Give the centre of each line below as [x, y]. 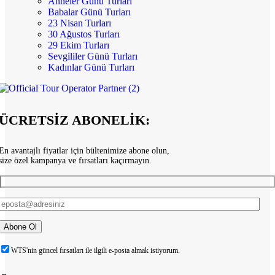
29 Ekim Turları [79, 45]
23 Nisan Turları [79, 23]
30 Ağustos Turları [84, 34]
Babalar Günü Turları [89, 12]
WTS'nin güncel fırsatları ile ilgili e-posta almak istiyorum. [95, 250]
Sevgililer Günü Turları [93, 56]
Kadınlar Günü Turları [91, 68]
